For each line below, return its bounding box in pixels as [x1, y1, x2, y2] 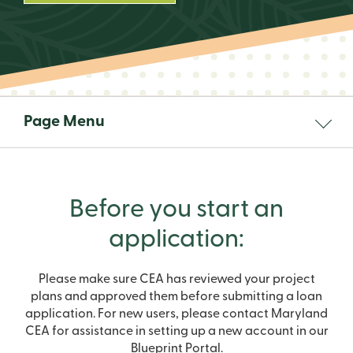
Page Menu [24, 113, 105, 130]
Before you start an [69, 197, 284, 223]
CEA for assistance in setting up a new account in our [24, 325, 329, 338]
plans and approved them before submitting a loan [31, 290, 322, 303]
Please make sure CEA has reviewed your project [38, 273, 315, 286]
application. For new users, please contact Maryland [25, 307, 328, 321]
